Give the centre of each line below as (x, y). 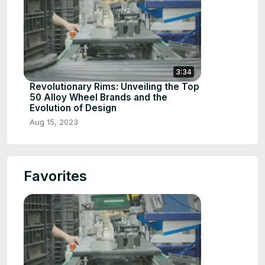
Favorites (55, 176)
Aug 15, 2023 (54, 122)
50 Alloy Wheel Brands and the (98, 97)
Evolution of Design (73, 108)
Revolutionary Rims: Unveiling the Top (114, 86)
